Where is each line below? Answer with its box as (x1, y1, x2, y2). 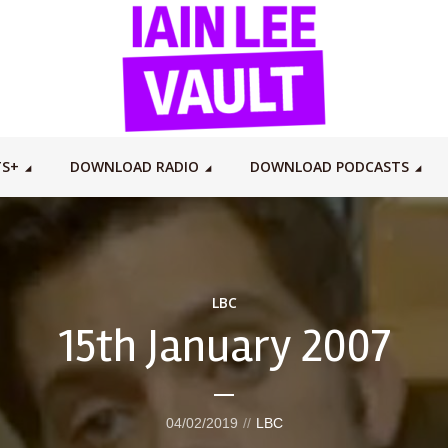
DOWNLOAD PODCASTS (249, 157, 409, 176)
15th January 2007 (57, 318, 391, 375)
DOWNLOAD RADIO (69, 157, 199, 176)
